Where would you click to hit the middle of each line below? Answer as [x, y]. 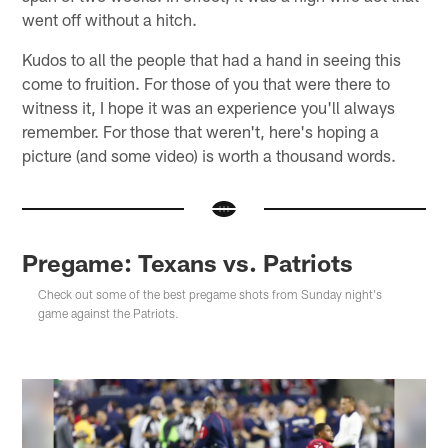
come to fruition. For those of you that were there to [206, 83]
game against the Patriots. [109, 313]
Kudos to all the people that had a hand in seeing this [212, 59]
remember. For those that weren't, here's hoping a [201, 131]
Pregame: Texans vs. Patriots [188, 263]
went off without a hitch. [110, 19]
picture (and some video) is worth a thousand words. [209, 155]
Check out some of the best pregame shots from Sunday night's [210, 294]
